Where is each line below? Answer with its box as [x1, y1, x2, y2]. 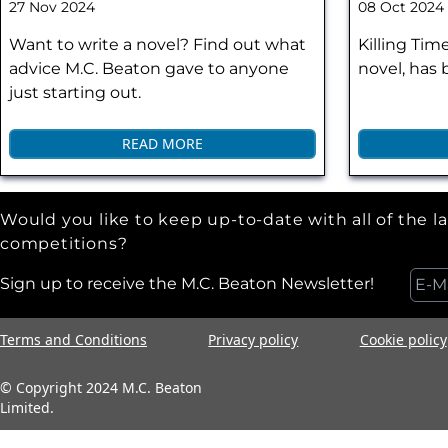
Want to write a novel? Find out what [9, 35, 306, 55]
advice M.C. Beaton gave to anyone [9, 59, 289, 79]
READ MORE [122, 134, 204, 154]
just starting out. [9, 83, 141, 103]
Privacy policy [208, 330, 299, 350]
